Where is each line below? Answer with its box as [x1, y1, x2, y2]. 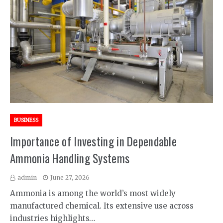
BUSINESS [14, 116, 38, 123]
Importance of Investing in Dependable [10, 132, 177, 150]
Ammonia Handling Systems [10, 149, 130, 167]
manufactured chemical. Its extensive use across [10, 201, 194, 211]
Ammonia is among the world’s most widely [10, 188, 176, 198]
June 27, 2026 [50, 173, 90, 181]
